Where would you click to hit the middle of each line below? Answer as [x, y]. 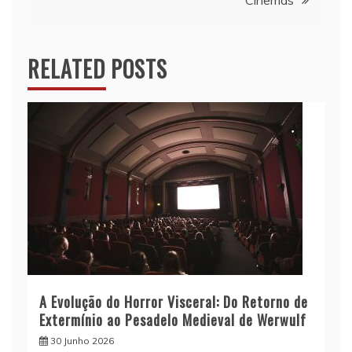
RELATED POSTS [97, 68]
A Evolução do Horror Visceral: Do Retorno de [174, 301]
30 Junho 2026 [82, 340]
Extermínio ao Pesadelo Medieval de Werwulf [173, 319]
